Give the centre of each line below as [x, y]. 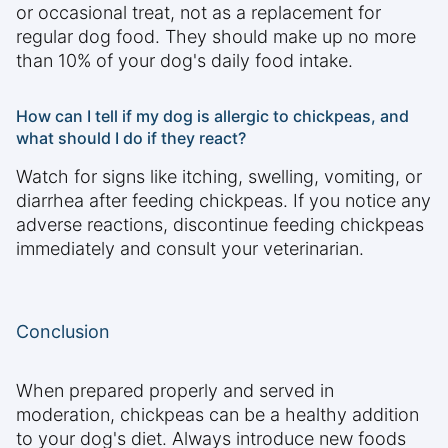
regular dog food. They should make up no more [216, 37]
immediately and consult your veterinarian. [190, 249]
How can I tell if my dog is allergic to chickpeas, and [212, 116]
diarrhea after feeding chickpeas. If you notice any [223, 201]
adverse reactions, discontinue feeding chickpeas [220, 225]
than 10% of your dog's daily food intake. [184, 61]
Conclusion [63, 332]
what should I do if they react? [131, 138]
